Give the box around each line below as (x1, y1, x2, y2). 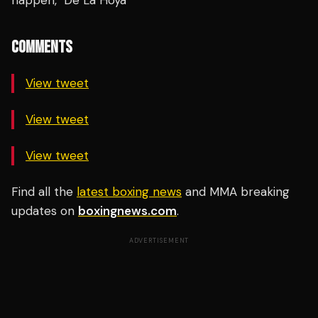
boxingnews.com (78, 203, 177, 219)
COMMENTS (11, 37, 72, 58)
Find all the (11, 184, 77, 200)
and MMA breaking (182, 184, 290, 200)
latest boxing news (77, 184, 182, 200)
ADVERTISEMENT (128, 236, 190, 246)
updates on (11, 203, 78, 219)
